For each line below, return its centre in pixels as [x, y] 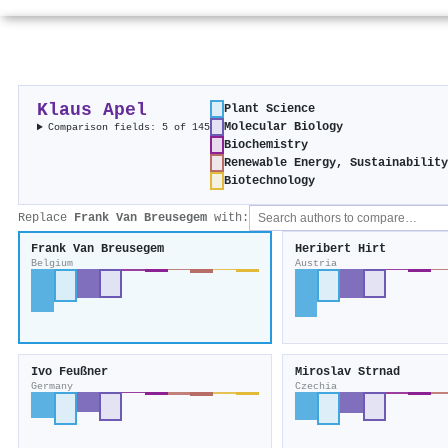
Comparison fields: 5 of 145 [129, 127]
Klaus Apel [92, 111]
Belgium [52, 263]
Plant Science [270, 109]
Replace [46, 218]
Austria [315, 263]
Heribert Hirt [340, 249]
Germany [52, 386]
